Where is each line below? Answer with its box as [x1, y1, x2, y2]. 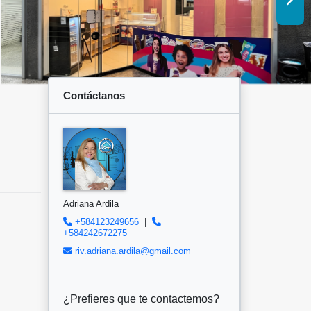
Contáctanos [63, 90, 125, 102]
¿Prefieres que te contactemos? [63, 293, 219, 305]
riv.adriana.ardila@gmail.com [75, 246, 191, 257]
